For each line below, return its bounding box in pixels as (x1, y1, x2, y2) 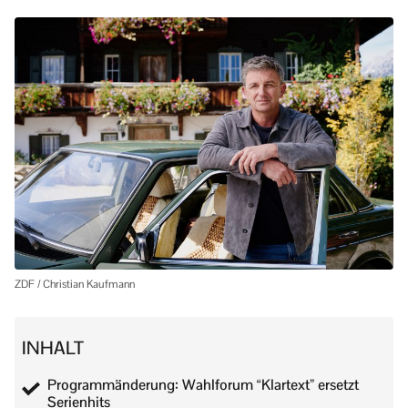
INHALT (22, 336, 84, 361)
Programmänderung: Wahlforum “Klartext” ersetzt (47, 375, 359, 395)
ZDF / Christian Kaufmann (15, 277, 135, 292)
